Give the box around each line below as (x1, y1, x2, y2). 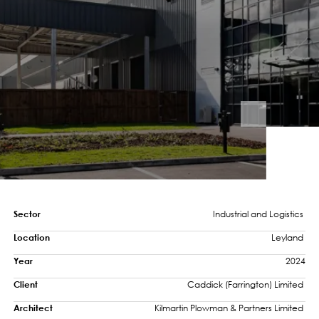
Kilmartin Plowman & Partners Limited (154, 303, 305, 313)
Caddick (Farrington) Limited (187, 279, 305, 290)
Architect (14, 303, 53, 313)
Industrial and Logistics (212, 209, 305, 219)
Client (14, 279, 38, 290)
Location (14, 232, 51, 243)
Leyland (271, 232, 305, 243)
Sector (14, 209, 41, 219)
